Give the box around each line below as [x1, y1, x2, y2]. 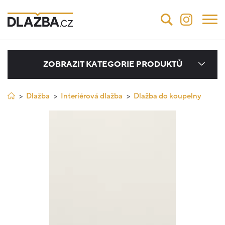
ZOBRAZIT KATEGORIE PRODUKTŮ [43, 58, 182, 70]
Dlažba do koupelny [134, 90, 201, 101]
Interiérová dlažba [61, 90, 123, 101]
